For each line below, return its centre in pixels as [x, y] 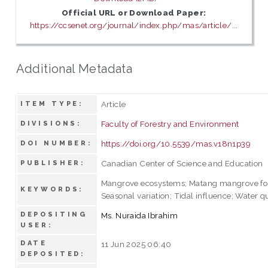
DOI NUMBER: [57, 143]
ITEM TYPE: [52, 103]
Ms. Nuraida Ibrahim [139, 215]
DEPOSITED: [53, 254]
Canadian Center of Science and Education [182, 163]
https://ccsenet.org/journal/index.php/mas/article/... [134, 25]
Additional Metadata [74, 68]
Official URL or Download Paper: [134, 13]
